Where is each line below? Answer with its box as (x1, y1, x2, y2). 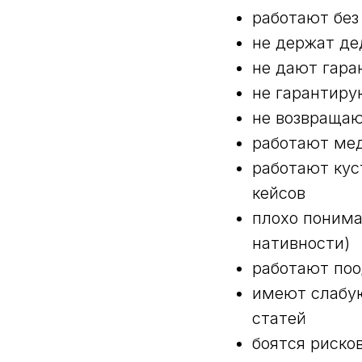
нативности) (252, 234, 350, 253)
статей (252, 309, 311, 328)
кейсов (252, 183, 305, 203)
